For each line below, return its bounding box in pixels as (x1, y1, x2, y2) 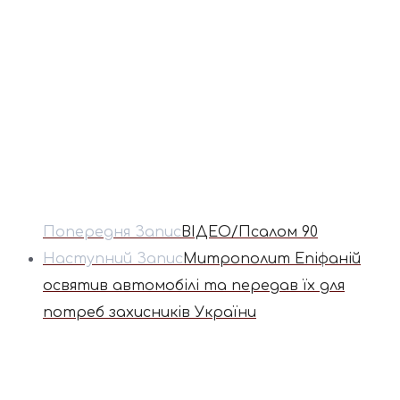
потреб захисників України (43, 304, 256, 321)
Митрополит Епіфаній (183, 250, 361, 267)
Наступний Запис (43, 250, 183, 267)
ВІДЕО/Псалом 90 (181, 223, 318, 240)
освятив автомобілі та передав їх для (43, 277, 345, 294)
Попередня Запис (43, 223, 181, 240)
